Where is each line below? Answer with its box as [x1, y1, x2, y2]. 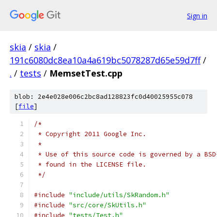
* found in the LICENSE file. [34, 160, 146, 169]
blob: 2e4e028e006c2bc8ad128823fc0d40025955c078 [15, 93, 193, 101]
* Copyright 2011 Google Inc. [34, 130, 146, 138]
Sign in [187, 11, 207, 20]
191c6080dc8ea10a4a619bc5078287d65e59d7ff [10, 54, 201, 66]
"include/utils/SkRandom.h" [69, 191, 170, 199]
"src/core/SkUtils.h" [69, 201, 146, 209]
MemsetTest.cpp [49, 67, 123, 79]
